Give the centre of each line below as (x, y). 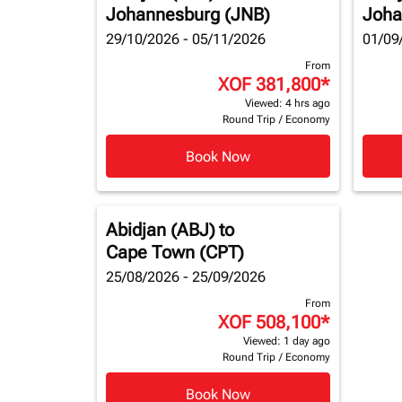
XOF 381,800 (269, 84)
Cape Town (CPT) (175, 252)
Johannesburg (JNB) (188, 14)
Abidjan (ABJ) (161, 230)
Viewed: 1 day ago (287, 341)
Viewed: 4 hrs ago (288, 103)
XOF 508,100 (269, 322)
